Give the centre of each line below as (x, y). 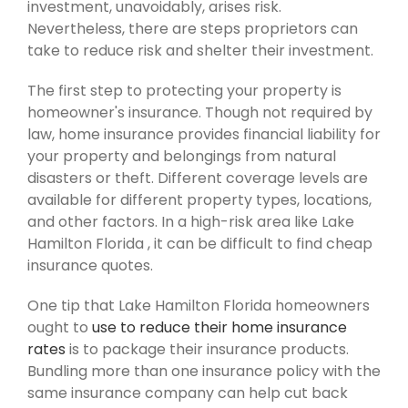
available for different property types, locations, (199, 199)
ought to (60, 327)
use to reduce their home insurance (219, 327)
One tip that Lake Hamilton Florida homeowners (199, 305)
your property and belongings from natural (182, 156)
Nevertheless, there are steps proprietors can (193, 28)
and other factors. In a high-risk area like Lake (191, 221)
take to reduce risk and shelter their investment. (200, 50)
